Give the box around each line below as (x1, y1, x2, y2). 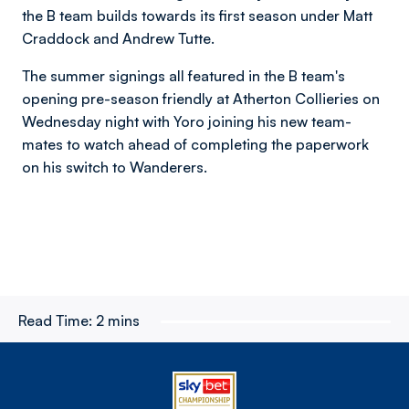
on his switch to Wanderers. (22, 158, 207, 176)
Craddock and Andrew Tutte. (22, 29, 215, 47)
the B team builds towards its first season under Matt (22, 6, 372, 25)
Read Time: (18, 311, 92, 330)
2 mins (96, 311, 140, 330)
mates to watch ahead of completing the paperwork (22, 135, 369, 153)
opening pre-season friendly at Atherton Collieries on (22, 89, 380, 108)
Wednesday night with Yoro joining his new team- (22, 112, 351, 131)
